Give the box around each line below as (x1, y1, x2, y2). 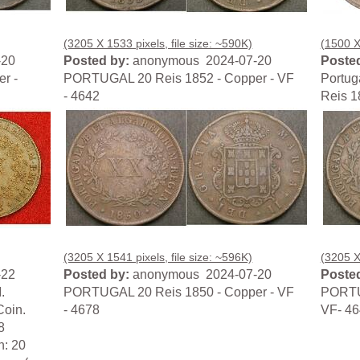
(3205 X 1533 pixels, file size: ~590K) (63, 37, 253, 51)
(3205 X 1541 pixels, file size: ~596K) (63, 251, 253, 264)
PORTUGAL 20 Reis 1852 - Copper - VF (63, 72, 295, 86)
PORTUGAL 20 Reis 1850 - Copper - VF (63, 285, 295, 300)
